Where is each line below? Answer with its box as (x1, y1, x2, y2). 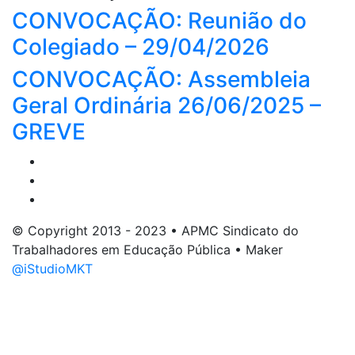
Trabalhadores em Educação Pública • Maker (12, 241, 283, 258)
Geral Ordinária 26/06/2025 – (12, 91, 321, 119)
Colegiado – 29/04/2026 (12, 32, 269, 60)
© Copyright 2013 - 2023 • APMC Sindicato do (12, 222, 299, 239)
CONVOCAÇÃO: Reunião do (12, 6, 307, 34)
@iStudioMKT (12, 260, 93, 277)
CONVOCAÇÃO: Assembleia (12, 65, 311, 93)
